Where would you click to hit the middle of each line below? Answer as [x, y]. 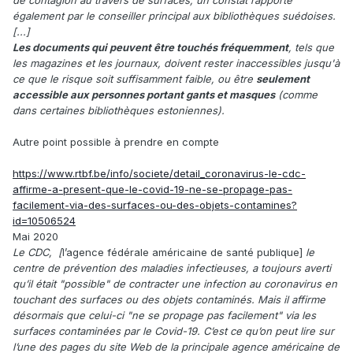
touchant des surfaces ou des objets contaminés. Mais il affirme [169, 299]
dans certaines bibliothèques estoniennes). [119, 110]
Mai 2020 [35, 236]
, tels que [311, 47]
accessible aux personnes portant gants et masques [144, 94]
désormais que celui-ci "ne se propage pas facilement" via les [164, 315]
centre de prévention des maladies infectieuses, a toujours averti [172, 268]
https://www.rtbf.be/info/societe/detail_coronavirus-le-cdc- [159, 173]
